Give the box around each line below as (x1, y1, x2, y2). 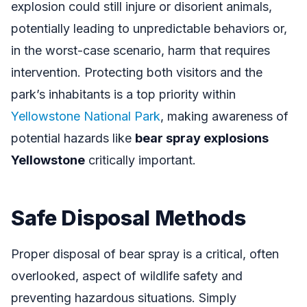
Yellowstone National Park (11, 108, 160, 123)
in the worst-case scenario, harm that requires (11, 42, 270, 58)
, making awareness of (160, 108, 288, 123)
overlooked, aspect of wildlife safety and (11, 269, 243, 284)
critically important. (85, 152, 196, 167)
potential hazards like (11, 130, 135, 145)
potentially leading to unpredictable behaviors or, (11, 21, 287, 36)
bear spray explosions (135, 130, 269, 145)
